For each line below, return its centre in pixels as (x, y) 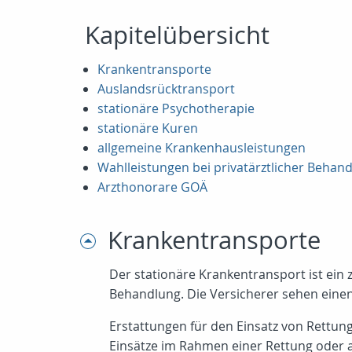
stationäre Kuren (148, 128)
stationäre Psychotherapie (176, 109)
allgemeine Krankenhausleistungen (202, 148)
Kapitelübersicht (177, 35)
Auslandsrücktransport (166, 89)
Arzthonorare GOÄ (152, 187)
